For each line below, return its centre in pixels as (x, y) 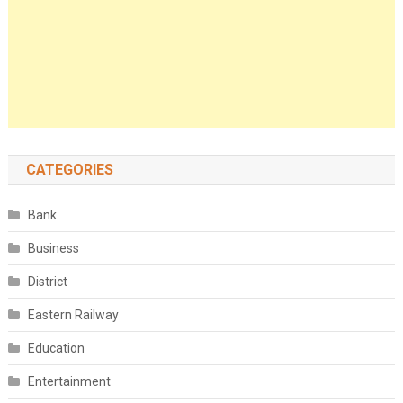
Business (53, 248)
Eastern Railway (73, 315)
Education (56, 348)
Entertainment (69, 381)
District (47, 282)
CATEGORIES (69, 170)
